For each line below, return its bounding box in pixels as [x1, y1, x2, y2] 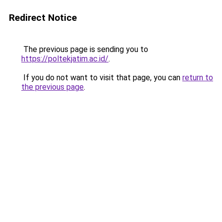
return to [182, 73, 213, 82]
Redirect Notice [9, 12, 77, 23]
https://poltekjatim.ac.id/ [21, 54, 109, 63]
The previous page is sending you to [21, 45, 148, 54]
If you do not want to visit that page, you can [21, 73, 182, 82]
